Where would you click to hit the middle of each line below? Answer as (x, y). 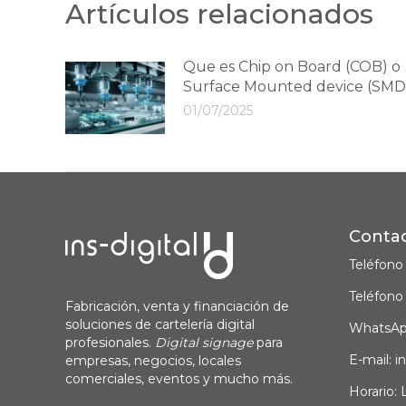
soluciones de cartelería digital (160, 324)
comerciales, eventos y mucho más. (179, 379)
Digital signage (206, 343)
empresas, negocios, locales (153, 361)
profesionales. (110, 343)
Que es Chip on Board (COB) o (292, 67)
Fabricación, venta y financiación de (177, 306)
